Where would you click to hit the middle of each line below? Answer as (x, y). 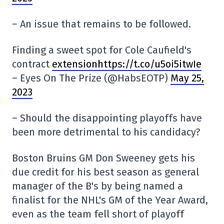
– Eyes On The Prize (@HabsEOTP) (91, 78)
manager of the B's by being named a (97, 186)
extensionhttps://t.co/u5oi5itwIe (127, 64)
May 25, (187, 78)
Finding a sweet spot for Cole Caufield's (102, 50)
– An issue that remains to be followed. (101, 24)
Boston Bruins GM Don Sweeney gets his (103, 158)
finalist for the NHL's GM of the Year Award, (110, 200)
